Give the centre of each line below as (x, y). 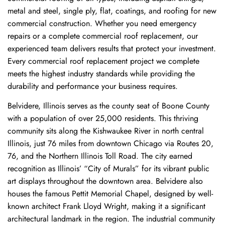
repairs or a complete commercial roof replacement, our (103, 36)
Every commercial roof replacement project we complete (103, 61)
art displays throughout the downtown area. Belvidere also (105, 181)
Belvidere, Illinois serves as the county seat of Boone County (108, 106)
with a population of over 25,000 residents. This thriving (103, 119)
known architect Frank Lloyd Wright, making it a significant (106, 206)
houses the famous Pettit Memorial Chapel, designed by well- (110, 194)
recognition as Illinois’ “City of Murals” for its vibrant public (108, 169)
